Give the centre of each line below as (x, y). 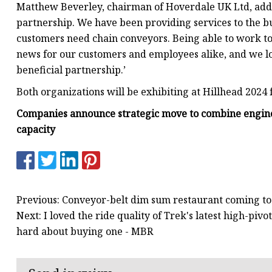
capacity (36, 130)
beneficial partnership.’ (71, 70)
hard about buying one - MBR (85, 231)
